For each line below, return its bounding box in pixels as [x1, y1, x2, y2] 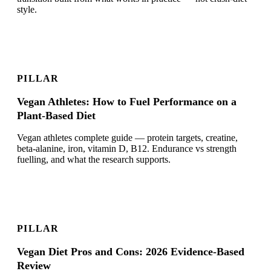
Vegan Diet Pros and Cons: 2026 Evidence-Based [17, 246, 244, 258]
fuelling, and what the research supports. [17, 154, 171, 165]
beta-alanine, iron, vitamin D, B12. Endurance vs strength [17, 143, 237, 154]
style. [17, 4, 37, 15]
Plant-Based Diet [17, 109, 96, 122]
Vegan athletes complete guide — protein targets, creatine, [17, 132, 238, 143]
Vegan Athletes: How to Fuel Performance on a [17, 96, 237, 108]
